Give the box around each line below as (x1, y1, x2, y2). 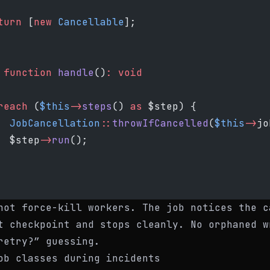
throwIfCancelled (112, 117, 209, 130)
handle (52, 66, 94, 79)
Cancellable (52, 16, 124, 28)
